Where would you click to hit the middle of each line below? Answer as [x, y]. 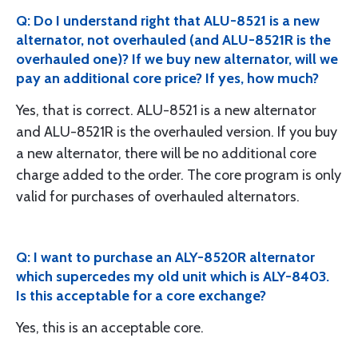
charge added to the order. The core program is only [179, 175]
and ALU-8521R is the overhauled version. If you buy [177, 132]
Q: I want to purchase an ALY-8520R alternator [165, 257]
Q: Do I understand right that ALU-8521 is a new [168, 21]
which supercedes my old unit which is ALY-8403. [173, 276]
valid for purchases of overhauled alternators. [158, 197]
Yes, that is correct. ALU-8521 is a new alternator [166, 110]
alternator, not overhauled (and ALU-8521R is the [173, 40]
